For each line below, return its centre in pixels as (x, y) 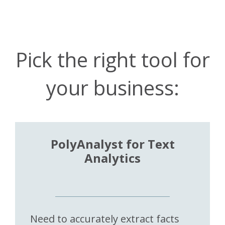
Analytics (113, 158)
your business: (113, 87)
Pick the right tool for (113, 59)
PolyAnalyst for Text (113, 144)
